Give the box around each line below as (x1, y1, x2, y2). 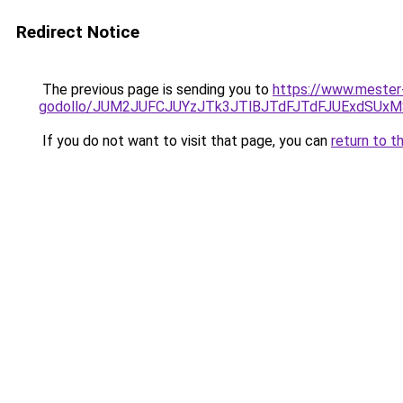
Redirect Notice (16, 22, 139, 42)
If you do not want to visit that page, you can (39, 132, 331, 149)
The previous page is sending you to (39, 81, 273, 98)
